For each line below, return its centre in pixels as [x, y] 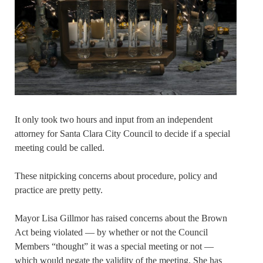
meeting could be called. [60, 148]
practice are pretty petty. [59, 190]
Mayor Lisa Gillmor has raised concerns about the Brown [121, 218]
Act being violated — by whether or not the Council [111, 232]
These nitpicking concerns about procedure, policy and [116, 176]
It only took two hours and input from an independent [114, 120]
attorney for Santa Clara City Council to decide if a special [122, 134]
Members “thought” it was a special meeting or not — [114, 247]
